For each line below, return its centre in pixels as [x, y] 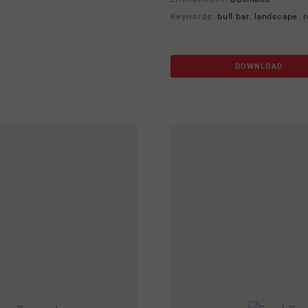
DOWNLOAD [259, 67]
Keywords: [194, 17]
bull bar [233, 17]
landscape [276, 17]
